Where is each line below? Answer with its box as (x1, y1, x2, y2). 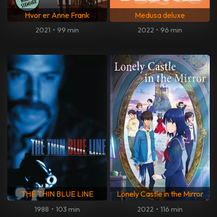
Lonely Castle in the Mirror (116, 189, 203, 199)
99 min (57, 26, 79, 35)
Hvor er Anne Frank (25, 10, 90, 20)
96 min (160, 26, 183, 35)
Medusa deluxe (135, 10, 185, 20)
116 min (160, 204, 183, 214)
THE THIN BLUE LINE (21, 189, 93, 199)
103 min (55, 204, 80, 214)
